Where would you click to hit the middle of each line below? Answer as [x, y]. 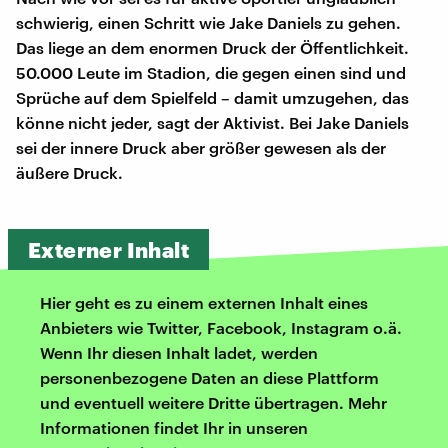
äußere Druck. [69, 172]
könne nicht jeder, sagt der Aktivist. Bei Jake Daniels [212, 122]
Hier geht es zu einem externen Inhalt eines [204, 302]
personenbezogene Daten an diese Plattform [209, 377]
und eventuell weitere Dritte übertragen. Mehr [213, 402]
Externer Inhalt [108, 249]
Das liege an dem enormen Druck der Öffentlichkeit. [212, 47]
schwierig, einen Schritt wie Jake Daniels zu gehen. [208, 22]
